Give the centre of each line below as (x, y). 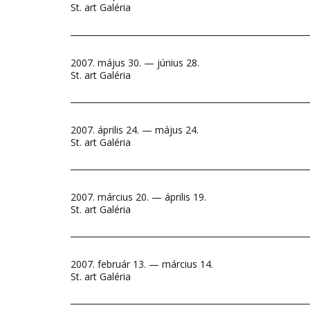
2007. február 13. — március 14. (142, 264)
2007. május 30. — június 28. (135, 63)
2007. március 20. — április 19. (138, 197)
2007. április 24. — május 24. (135, 130)
